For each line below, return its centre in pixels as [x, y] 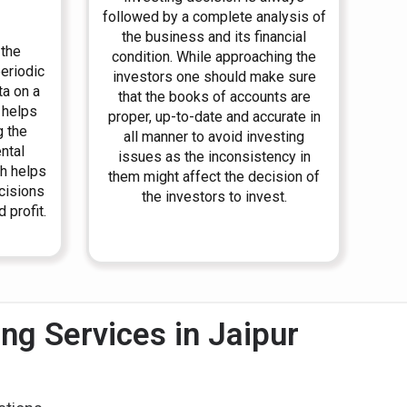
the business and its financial [214, 37]
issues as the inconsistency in [214, 157]
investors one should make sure [214, 77]
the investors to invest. [214, 197]
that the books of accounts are [214, 97]
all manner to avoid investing [214, 137]
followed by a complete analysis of [214, 17]
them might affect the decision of [214, 177]
